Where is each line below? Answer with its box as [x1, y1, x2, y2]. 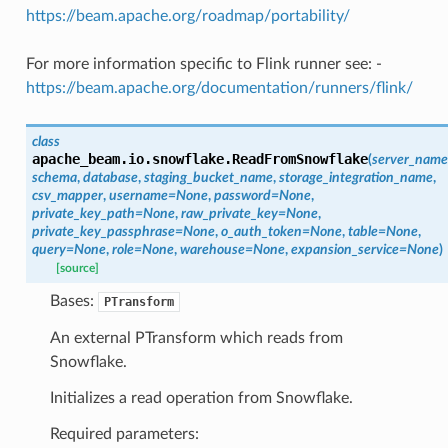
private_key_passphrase [31, 223, 175, 239]
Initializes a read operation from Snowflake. [49, 389, 353, 406]
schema [31, 169, 77, 185]
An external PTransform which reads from [49, 329, 343, 346]
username [108, 187, 168, 203]
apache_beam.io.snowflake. [31, 150, 232, 167]
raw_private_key [180, 205, 278, 221]
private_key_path [31, 205, 135, 221]
